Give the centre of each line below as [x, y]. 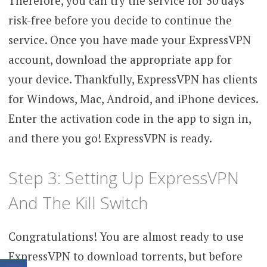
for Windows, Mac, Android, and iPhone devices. [133, 99]
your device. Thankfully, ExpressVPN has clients [133, 79]
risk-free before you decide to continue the [120, 20]
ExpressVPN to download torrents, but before [125, 256]
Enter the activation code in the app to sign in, [129, 119]
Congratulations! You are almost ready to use [126, 236]
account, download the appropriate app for [120, 60]
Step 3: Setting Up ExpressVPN [123, 177]
